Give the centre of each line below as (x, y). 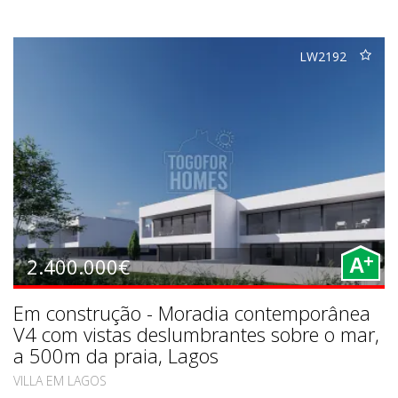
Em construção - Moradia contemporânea (192, 312)
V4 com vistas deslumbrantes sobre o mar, (196, 334)
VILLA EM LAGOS (60, 380)
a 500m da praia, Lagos (116, 355)
